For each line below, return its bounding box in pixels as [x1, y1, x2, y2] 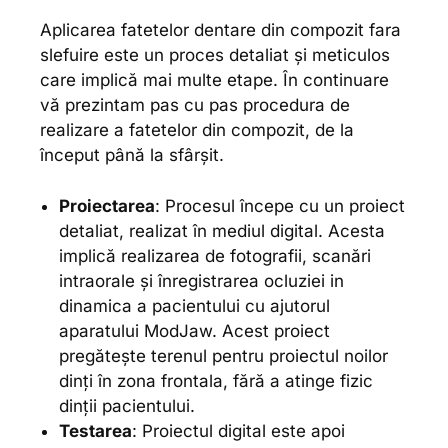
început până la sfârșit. [40, 145, 224, 166]
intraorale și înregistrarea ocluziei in [58, 270, 344, 291]
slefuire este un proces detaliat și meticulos [40, 45, 390, 66]
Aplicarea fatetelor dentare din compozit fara [40, 20, 401, 41]
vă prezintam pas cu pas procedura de [40, 95, 350, 116]
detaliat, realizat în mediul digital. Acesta [58, 220, 385, 241]
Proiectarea [58, 195, 155, 216]
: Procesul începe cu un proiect [154, 195, 405, 216]
